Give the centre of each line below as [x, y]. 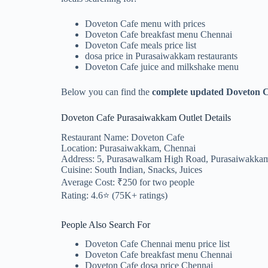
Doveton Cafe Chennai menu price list [157, 244]
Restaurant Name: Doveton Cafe [123, 137]
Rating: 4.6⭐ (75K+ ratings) [114, 195]
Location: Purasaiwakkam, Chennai [128, 148]
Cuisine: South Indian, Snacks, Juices [132, 169]
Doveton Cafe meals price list [141, 45]
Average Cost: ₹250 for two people [128, 182]
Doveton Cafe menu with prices [145, 23]
